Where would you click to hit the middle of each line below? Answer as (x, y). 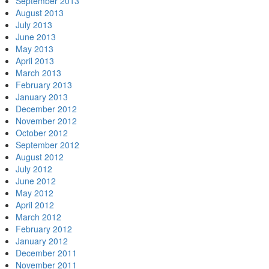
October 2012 (42, 133)
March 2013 (38, 73)
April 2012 (35, 205)
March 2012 (38, 217)
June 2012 (36, 181)
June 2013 (36, 37)
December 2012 (46, 109)
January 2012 (42, 241)
